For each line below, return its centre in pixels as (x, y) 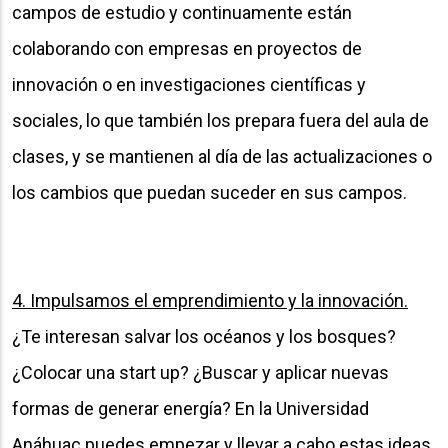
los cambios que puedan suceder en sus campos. (209, 192)
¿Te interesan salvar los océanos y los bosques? (204, 336)
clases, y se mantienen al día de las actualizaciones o (222, 156)
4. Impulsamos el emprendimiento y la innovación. (210, 300)
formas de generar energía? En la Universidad (190, 408)
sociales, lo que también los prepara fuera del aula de (220, 120)
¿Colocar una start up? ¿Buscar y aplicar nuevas (200, 372)
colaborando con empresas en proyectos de (187, 48)
